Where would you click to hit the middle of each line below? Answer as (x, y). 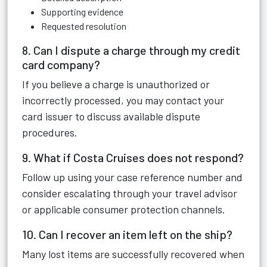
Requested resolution (84, 26)
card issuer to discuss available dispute (111, 116)
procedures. (50, 132)
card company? (61, 64)
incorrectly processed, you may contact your (123, 100)
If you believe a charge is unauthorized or (116, 84)
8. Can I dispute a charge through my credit (131, 50)
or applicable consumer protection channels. (124, 209)
